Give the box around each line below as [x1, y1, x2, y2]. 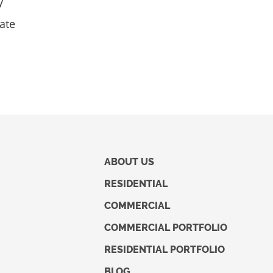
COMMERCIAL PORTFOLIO [104, 221, 228, 233]
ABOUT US [104, 155, 155, 168]
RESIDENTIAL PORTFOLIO [104, 243, 225, 255]
